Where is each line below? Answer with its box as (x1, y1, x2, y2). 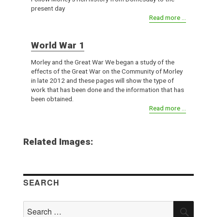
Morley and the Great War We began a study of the (31, 58, 174, 66)
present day (31, 4, 65, 12)
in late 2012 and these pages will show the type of (31, 76, 174, 84)
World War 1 (31, 40, 84, 51)
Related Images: (23, 136, 93, 147)
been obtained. (31, 94, 74, 103)
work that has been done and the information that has (31, 85, 184, 93)
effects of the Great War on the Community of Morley (31, 67, 183, 75)
